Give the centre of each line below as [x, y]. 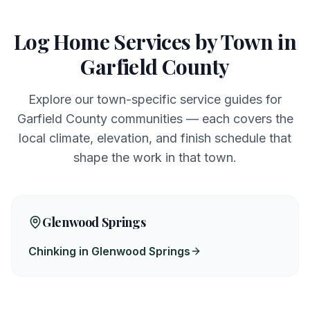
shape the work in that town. [155, 157]
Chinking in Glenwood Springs [109, 251]
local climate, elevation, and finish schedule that [155, 138]
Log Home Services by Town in [155, 42]
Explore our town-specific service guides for [155, 99]
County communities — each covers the [177, 119]
